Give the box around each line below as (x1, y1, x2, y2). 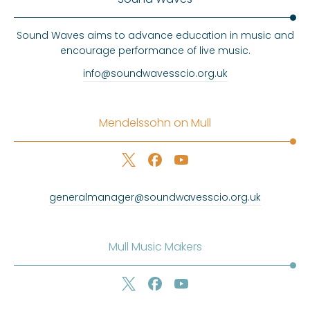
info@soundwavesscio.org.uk (82, 66, 228, 80)
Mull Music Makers (108, 238, 202, 255)
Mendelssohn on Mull (99, 114, 211, 131)
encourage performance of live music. (60, 43, 250, 57)
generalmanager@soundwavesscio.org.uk (49, 190, 261, 204)
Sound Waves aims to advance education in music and (16, 28, 294, 42)
